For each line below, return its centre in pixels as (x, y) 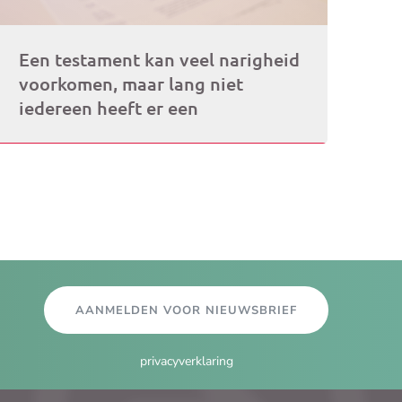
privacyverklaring (186, 361)
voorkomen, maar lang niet (131, 83)
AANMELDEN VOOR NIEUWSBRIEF (186, 310)
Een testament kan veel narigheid (160, 59)
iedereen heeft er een (109, 107)
